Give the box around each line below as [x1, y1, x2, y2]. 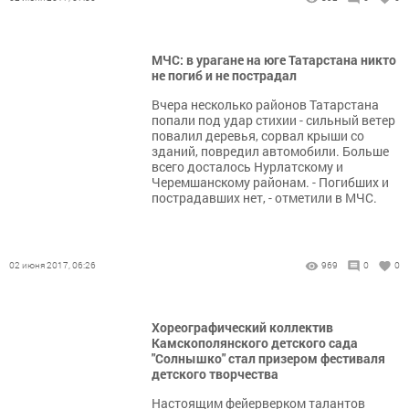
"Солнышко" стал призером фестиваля [152, 350, 385, 367]
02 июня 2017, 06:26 [9, 259, 96, 271]
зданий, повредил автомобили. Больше [152, 142, 389, 160]
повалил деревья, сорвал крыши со [152, 127, 364, 144]
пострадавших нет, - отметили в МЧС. [152, 189, 377, 206]
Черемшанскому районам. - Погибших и [152, 173, 389, 191]
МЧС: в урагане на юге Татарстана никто [152, 51, 396, 68]
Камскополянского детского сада [152, 334, 358, 351]
